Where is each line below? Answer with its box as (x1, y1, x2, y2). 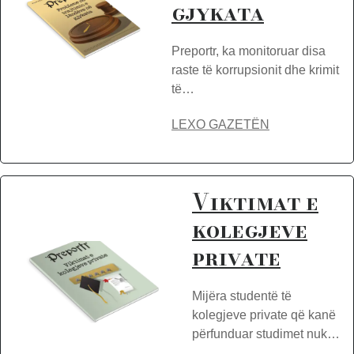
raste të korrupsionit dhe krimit (171, 63, 339, 77)
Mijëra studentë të (192, 289, 292, 303)
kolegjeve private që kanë (192, 308, 336, 322)
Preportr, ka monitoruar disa (171, 44, 326, 58)
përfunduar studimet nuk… (192, 327, 340, 341)
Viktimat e (192, 185, 318, 219)
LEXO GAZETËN (171, 118, 269, 131)
